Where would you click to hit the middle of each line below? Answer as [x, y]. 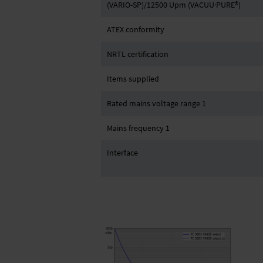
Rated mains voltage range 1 [156, 103]
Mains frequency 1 [138, 128]
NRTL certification [138, 54]
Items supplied [133, 79]
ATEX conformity [136, 29]
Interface [122, 153]
